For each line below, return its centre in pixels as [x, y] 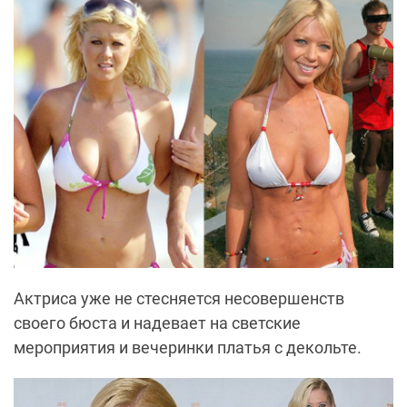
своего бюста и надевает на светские [157, 323]
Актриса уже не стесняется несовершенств [179, 298]
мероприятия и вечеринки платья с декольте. [188, 347]
